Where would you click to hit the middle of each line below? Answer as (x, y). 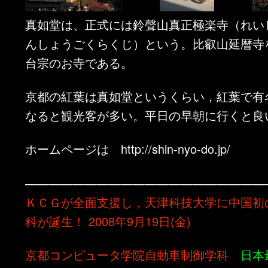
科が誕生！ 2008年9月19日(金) (108, 221)
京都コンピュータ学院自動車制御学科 (127, 255)
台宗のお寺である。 (79, 62)
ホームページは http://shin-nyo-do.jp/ (128, 149)
